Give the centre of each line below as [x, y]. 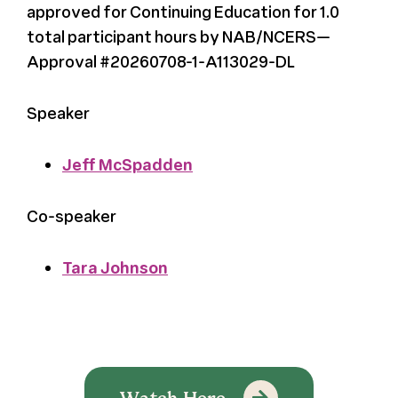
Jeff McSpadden [127, 164]
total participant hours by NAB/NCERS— [178, 36]
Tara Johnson [115, 267]
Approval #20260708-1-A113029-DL [160, 61]
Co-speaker [71, 215]
